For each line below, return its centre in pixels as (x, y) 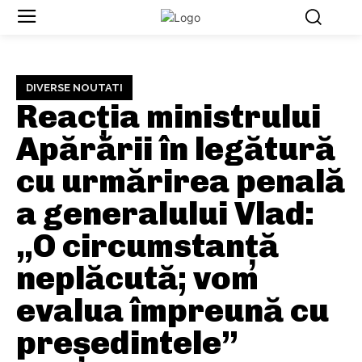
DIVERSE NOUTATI (74, 88)
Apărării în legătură (176, 149)
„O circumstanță (147, 246)
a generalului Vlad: (165, 214)
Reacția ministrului (168, 117)
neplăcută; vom (137, 278)
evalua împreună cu (173, 311)
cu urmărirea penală (181, 181)
